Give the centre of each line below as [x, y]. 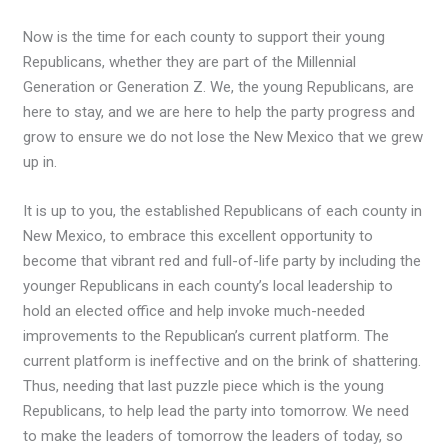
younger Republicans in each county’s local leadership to [208, 286]
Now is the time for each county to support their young [204, 37]
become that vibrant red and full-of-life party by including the [222, 261]
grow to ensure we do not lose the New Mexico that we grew [223, 137]
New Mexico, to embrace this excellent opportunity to [198, 236]
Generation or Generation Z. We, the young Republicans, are [219, 87]
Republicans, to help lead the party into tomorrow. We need [216, 411]
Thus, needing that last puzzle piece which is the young [204, 386]
